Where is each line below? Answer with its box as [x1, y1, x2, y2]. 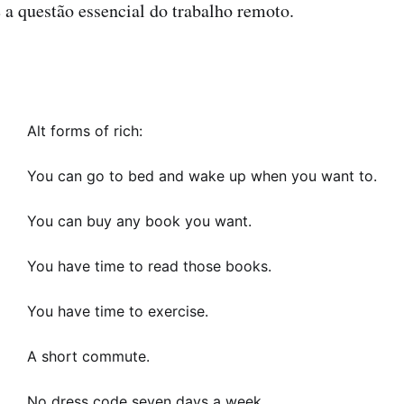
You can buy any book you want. [27, 211, 252, 230]
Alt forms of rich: [27, 121, 142, 140]
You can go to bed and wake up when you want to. [27, 166, 377, 185]
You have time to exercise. [27, 301, 208, 320]
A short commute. [27, 346, 150, 365]
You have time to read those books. [27, 256, 271, 275]
